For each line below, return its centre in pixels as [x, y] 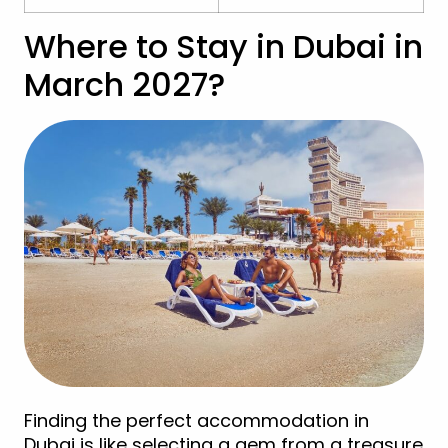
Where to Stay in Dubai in [223, 47]
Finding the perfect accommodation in [196, 421]
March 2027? [124, 85]
